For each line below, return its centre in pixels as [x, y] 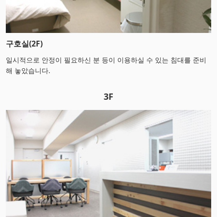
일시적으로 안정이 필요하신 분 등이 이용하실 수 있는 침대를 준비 [106, 60]
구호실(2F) [24, 43]
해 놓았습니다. [28, 70]
